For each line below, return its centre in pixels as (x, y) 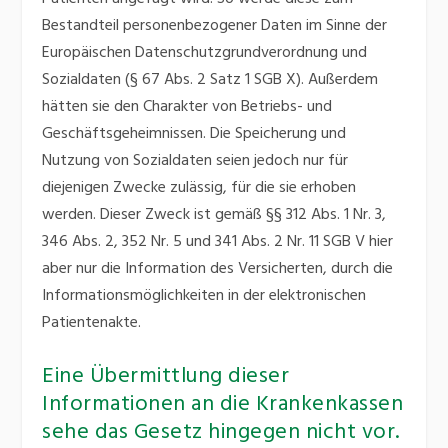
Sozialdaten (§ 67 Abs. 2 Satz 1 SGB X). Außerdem (210, 80)
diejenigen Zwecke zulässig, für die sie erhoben (199, 188)
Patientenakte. (92, 323)
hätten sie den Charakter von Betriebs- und (187, 107)
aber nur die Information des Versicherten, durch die (218, 269)
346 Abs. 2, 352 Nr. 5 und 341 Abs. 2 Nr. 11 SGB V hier (218, 242)
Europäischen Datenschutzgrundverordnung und (205, 53)
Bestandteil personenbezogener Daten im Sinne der (215, 26)
